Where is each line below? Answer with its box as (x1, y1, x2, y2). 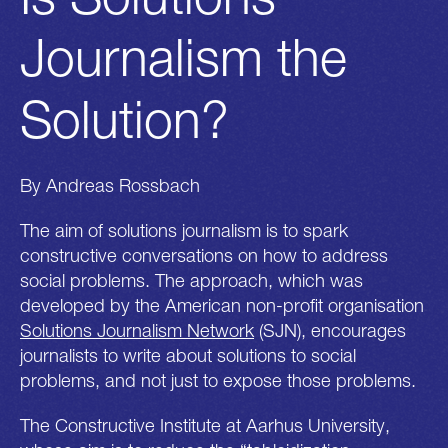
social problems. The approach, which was (20, 268, 363, 291)
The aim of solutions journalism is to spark (20, 218, 348, 241)
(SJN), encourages (254, 318, 406, 341)
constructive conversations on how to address (20, 243, 388, 266)
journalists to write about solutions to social (20, 343, 356, 366)
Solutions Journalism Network (20, 318, 254, 341)
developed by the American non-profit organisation (20, 293, 424, 316)
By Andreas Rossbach (20, 173, 200, 196)
